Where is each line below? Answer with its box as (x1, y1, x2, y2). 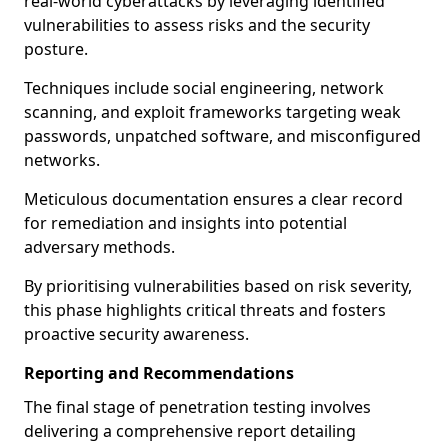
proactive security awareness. (24, 323, 249, 345)
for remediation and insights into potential (24, 212, 347, 234)
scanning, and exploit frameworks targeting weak (24, 101, 401, 123)
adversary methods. (24, 236, 175, 258)
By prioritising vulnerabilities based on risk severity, (24, 275, 412, 297)
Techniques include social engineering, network (24, 77, 384, 99)
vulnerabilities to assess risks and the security (24, 14, 370, 36)
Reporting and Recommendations (24, 362, 294, 384)
